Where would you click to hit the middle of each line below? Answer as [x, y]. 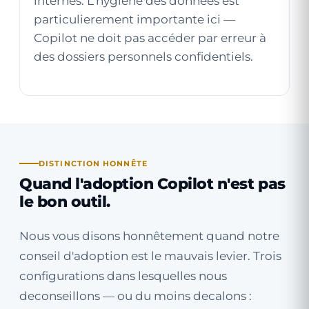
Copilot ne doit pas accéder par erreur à [150, 38]
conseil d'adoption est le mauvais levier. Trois [150, 256]
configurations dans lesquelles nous [123, 276]
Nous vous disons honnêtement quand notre [149, 236]
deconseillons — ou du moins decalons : [136, 296]
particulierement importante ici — [134, 19]
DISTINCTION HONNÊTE [93, 163]
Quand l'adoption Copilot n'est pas [152, 184]
